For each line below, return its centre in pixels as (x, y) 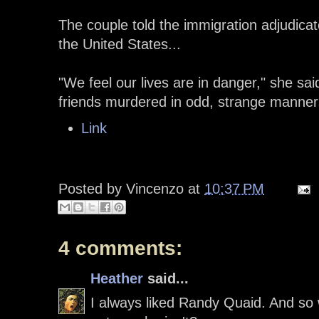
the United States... (120, 44)
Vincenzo (155, 189)
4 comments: (120, 249)
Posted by (92, 189)
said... (166, 279)
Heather (117, 279)
